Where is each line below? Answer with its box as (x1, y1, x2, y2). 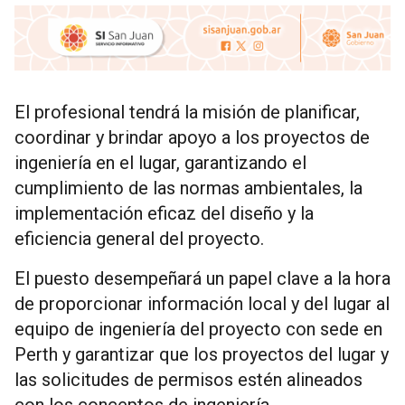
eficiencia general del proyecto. (14, 227, 264, 250)
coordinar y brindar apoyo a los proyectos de (14, 126, 370, 148)
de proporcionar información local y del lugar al (14, 292, 390, 315)
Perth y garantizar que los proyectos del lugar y (14, 343, 389, 365)
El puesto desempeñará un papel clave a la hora (14, 267, 391, 289)
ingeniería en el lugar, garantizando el (14, 151, 306, 174)
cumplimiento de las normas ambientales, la (14, 176, 363, 199)
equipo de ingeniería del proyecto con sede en (14, 317, 382, 340)
